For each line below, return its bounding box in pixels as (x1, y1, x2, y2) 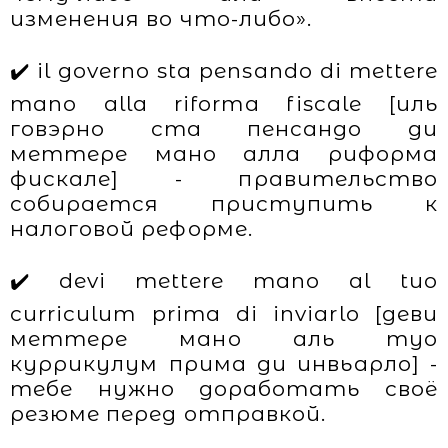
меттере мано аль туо (10, 326, 438, 351)
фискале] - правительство (10, 166, 438, 191)
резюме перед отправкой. (10, 401, 326, 426)
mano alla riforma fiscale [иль (10, 91, 438, 116)
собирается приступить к (10, 191, 438, 216)
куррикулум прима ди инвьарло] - (10, 351, 438, 376)
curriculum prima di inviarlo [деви (10, 301, 438, 326)
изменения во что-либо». (10, 6, 312, 31)
